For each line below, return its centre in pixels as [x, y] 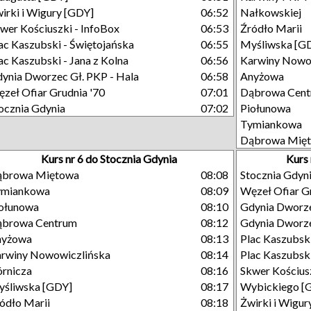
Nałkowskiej [271, 12]
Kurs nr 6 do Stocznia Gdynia [109, 159]
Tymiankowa [271, 124]
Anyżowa [262, 76]
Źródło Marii [271, 28]
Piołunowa [266, 108]
